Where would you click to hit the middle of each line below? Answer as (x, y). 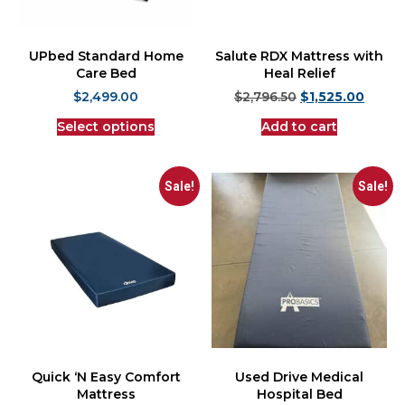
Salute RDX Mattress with (299, 60)
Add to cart (299, 131)
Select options (106, 131)
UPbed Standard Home (106, 60)
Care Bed (106, 77)
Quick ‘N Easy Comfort (106, 381)
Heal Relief (299, 77)
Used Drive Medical (299, 381)
